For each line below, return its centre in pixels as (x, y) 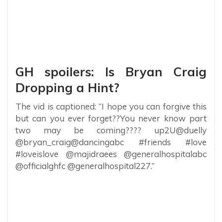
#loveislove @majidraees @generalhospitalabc (111, 154)
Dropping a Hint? (67, 88)
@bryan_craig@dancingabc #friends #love (111, 142)
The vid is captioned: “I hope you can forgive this (111, 107)
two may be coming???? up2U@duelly (111, 130)
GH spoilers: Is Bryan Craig (111, 72)
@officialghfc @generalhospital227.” (85, 166)
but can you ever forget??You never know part (111, 118)
